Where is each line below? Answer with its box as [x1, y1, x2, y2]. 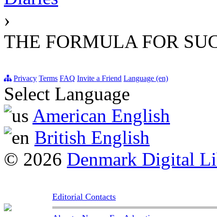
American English [32, 105, 170, 126]
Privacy [14, 74, 37, 83]
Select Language [4, 83, 130, 105]
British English [34, 127, 150, 148]
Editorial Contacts [52, 192, 116, 202]
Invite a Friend [77, 74, 122, 83]
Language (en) [124, 74, 168, 83]
